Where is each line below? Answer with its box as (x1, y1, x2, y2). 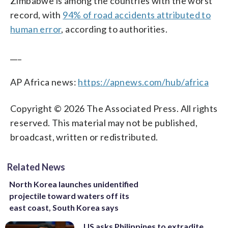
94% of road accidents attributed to (63, 9, 211, 20)
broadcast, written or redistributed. (10, 131, 158, 142)
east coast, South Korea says (9, 202, 119, 212)
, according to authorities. (61, 23, 168, 35)
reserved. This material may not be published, (10, 117, 197, 128)
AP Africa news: (10, 76, 78, 88)
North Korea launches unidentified (9, 179, 138, 189)
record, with (10, 9, 63, 20)
